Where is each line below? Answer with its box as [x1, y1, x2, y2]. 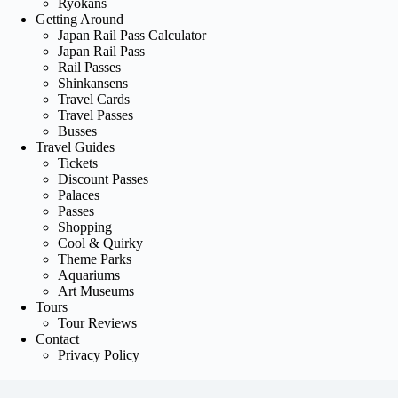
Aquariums [58, 267, 120, 283]
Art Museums [58, 283, 134, 298]
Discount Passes [58, 171, 148, 187]
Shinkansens [58, 75, 128, 91]
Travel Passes [58, 107, 133, 123]
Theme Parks [58, 251, 131, 267]
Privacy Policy [58, 346, 139, 362]
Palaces [58, 187, 99, 203]
